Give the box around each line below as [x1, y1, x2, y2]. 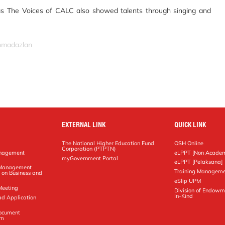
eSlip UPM [174, 177, 201, 185]
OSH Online [174, 139, 204, 147]
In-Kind [174, 192, 193, 199]
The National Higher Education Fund [62, 139, 155, 147]
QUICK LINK [174, 120, 206, 129]
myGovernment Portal [62, 154, 119, 162]
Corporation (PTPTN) [62, 145, 117, 152]
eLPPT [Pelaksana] [174, 158, 223, 166]
